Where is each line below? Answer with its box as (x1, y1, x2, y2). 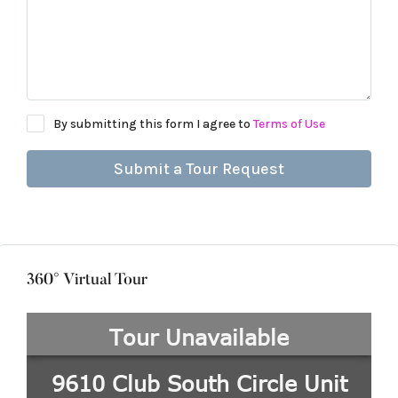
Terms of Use (253, 116, 325, 131)
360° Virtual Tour (27, 273, 147, 289)
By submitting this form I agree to (53, 116, 253, 131)
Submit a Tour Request (114, 159, 284, 179)
